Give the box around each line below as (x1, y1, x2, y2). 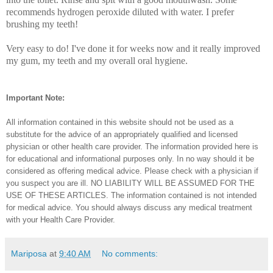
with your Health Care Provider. (6, 214, 115, 224)
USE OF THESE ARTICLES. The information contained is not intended (6, 190, 257, 200)
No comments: (102, 248, 158, 258)
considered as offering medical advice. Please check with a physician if (6, 166, 258, 175)
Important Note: (6, 93, 65, 102)
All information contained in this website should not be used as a (6, 117, 233, 127)
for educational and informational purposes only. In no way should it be (6, 154, 254, 163)
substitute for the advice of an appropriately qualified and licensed (6, 129, 238, 139)
